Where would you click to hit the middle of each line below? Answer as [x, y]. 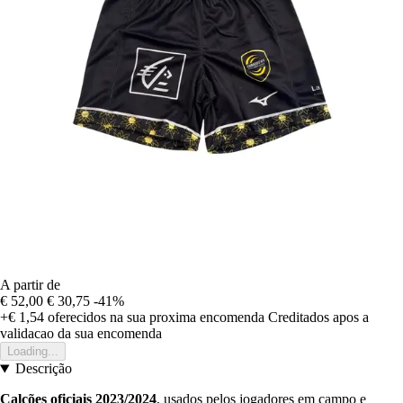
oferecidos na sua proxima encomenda [154, 318]
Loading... [33, 352]
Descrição [43, 369]
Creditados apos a [318, 318]
